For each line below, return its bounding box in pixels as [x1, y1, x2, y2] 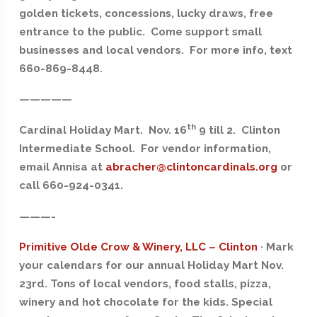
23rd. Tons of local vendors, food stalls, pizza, [18, 277, 271, 291]
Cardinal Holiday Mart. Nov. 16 [18, 124, 187, 137]
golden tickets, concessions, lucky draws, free [18, 6, 273, 20]
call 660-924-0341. [18, 179, 123, 192]
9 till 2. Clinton [195, 124, 280, 137]
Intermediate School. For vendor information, [18, 142, 271, 156]
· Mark [257, 241, 294, 254]
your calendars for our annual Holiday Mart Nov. [18, 259, 284, 272]
